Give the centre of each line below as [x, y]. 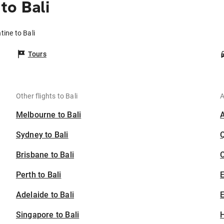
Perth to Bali [38, 175]
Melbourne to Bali [48, 115]
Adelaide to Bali [45, 195]
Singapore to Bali [47, 215]
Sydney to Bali [42, 135]
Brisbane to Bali [45, 155]
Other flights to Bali [47, 96]
